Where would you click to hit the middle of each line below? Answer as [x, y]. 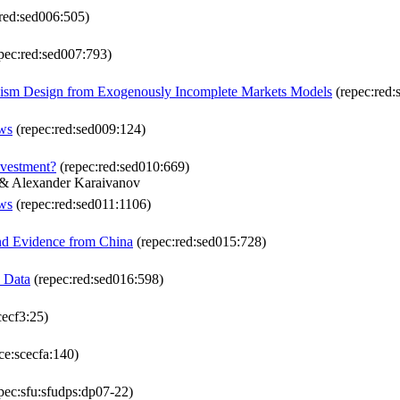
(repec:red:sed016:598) [97, 279]
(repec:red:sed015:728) [200, 242]
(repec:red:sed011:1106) [82, 204]
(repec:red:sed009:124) [79, 129]
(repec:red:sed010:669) [123, 167]
